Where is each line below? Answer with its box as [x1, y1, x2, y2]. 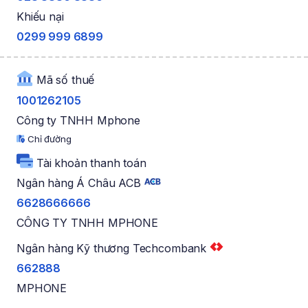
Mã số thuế [33, 73, 95, 87]
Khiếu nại [16, 10, 64, 24]
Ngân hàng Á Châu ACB [16, 176, 144, 190]
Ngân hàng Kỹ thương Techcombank [16, 241, 210, 256]
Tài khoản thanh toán [33, 155, 146, 170]
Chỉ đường [25, 133, 71, 144]
